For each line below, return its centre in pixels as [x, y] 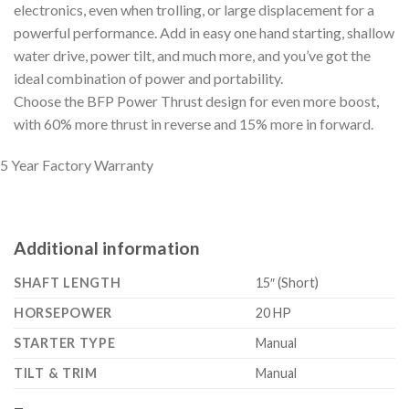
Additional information [107, 248]
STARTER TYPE [65, 342]
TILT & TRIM [56, 372]
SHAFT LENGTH [68, 282]
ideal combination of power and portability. [148, 78]
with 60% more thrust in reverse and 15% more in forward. [194, 123]
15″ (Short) [288, 282]
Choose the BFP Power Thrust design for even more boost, [196, 100]
